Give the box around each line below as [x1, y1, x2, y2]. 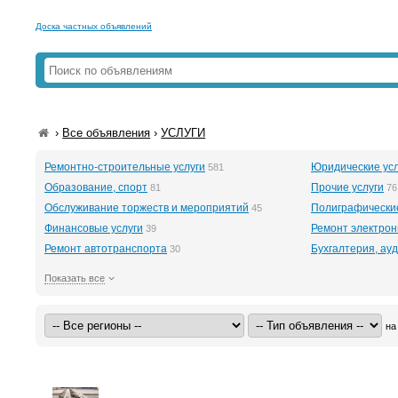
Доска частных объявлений [36, 21, 152, 31]
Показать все [44, 273, 105, 283]
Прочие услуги [310, 181, 384, 194]
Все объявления [62, 126, 151, 139]
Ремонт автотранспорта [44, 243, 167, 255]
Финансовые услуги [44, 222, 143, 235]
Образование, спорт [44, 181, 147, 194]
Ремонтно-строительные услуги [44, 161, 205, 173]
